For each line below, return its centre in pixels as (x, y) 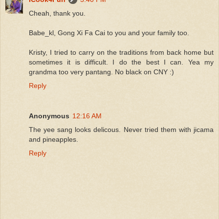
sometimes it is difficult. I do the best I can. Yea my (121, 62)
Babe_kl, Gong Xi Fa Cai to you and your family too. (109, 33)
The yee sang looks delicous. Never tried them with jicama (121, 129)
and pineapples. (54, 139)
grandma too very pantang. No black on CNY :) (101, 72)
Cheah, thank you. (57, 13)
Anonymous (49, 116)
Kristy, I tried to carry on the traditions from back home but (121, 52)
